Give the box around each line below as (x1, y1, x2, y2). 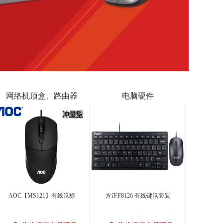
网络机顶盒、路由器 (5, 92, 78, 100)
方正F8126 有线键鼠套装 (106, 192, 170, 199)
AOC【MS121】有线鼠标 (8, 192, 75, 199)
